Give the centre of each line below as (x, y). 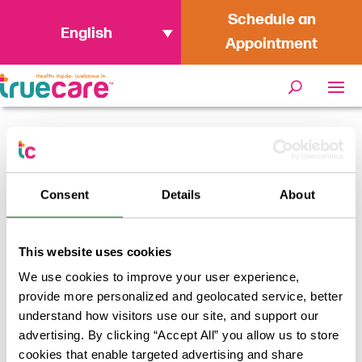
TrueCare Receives (158, 152)
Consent (65, 194)
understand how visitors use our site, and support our (169, 316)
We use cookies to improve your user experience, (159, 277)
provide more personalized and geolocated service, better (181, 297)
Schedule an (271, 20)
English (86, 33)
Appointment (271, 44)
